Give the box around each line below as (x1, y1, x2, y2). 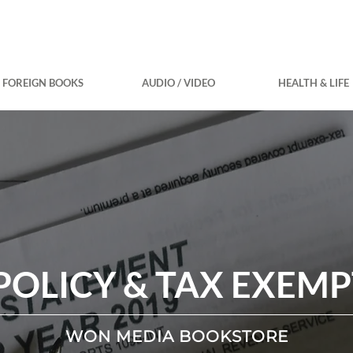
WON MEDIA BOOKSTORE (65, 327, 288, 346)
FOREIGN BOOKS (2, 76, 84, 89)
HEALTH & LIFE (278, 76, 349, 89)
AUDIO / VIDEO (141, 76, 215, 89)
